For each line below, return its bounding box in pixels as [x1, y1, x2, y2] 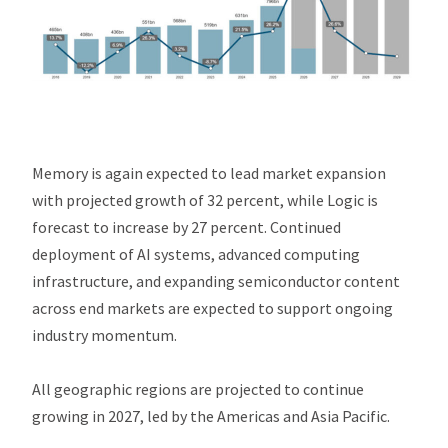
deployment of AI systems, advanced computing [32, 243, 361, 264]
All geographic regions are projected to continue [32, 378, 365, 399]
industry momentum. [32, 324, 178, 345]
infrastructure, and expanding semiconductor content [32, 270, 401, 291]
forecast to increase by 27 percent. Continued [32, 216, 342, 237]
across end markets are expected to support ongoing [32, 297, 394, 318]
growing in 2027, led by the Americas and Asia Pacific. [32, 405, 391, 426]
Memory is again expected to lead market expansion [32, 162, 387, 183]
